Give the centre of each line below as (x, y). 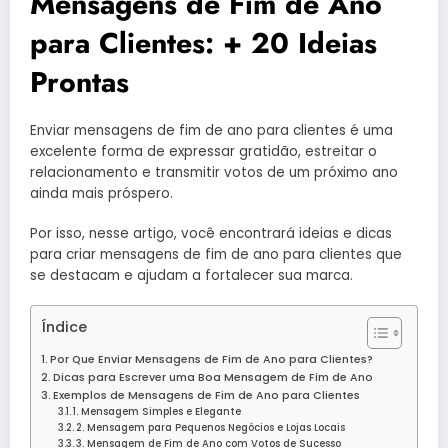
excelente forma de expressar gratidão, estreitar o (203, 151)
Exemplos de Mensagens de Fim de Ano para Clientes (207, 396)
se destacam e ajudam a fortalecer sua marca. (191, 275)
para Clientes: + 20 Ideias (203, 43)
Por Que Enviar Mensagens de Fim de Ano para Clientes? (212, 360)
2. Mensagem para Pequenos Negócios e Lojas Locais (211, 428)
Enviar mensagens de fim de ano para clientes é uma (211, 130)
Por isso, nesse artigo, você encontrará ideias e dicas (211, 233)
